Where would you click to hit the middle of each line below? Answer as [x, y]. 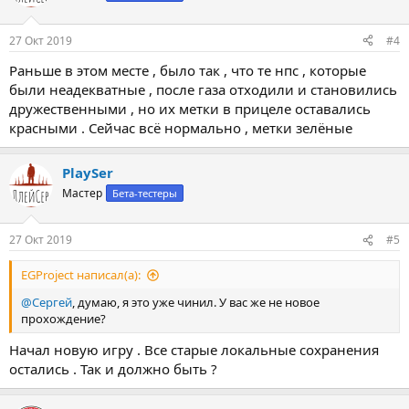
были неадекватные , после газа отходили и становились [203, 89]
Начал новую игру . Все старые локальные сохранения [194, 349]
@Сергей [47, 302]
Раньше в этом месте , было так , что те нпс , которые [188, 70]
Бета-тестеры [145, 193]
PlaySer [88, 172]
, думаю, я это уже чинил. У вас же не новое [196, 302]
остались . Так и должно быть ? [113, 368]
